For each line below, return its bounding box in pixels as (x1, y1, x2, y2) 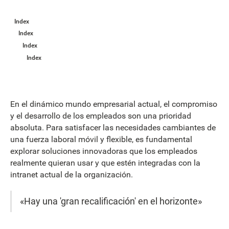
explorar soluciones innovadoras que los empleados (10, 146, 197, 156)
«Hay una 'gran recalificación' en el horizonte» (20, 196, 202, 207)
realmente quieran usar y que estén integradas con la (10, 157, 200, 168)
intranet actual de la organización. (10, 169, 133, 179)
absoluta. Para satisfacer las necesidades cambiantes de (10, 122, 216, 132)
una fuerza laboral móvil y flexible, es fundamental (10, 134, 192, 144)
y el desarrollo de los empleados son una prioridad (10, 110, 191, 121)
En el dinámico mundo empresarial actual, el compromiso (10, 99, 217, 109)
